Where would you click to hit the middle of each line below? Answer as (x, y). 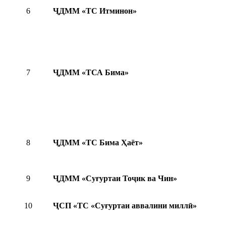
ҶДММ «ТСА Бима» (91, 73)
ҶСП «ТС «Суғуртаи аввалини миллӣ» (125, 206)
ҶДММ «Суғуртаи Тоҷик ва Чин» (115, 179)
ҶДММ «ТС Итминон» (95, 11)
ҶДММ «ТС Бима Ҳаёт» (99, 143)
